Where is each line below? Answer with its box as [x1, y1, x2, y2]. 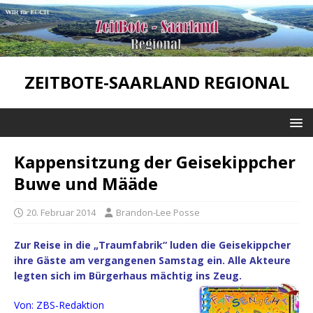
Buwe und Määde [14, 172, 158, 196]
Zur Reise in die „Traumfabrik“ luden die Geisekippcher [14, 238, 291, 252]
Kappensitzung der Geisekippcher [14, 150, 296, 174]
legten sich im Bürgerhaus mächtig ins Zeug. [14, 269, 242, 283]
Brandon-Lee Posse [116, 206, 200, 219]
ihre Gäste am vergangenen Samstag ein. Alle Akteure [14, 254, 291, 268]
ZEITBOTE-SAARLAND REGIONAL [24, 71, 289, 94]
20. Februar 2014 [27, 206, 96, 219]
